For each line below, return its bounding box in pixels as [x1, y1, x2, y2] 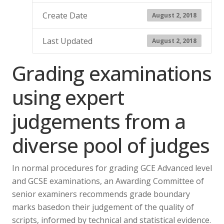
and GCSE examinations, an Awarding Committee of [12, 175, 204, 186]
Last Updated [42, 35, 92, 46]
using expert [12, 83, 124, 111]
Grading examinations [12, 59, 212, 87]
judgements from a [12, 107, 186, 135]
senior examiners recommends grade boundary [12, 188, 190, 199]
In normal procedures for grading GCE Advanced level [12, 162, 212, 173]
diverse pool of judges [12, 131, 210, 159]
